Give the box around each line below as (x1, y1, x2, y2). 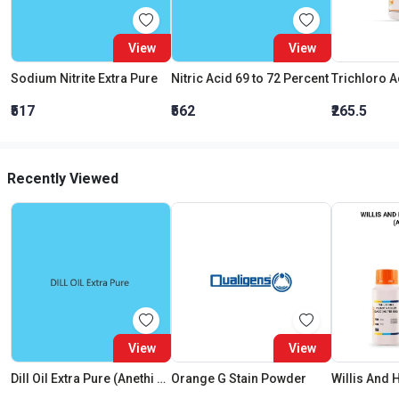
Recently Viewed (7, 170, 118, 187)
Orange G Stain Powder (171, 371, 306, 386)
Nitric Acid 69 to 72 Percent (171, 71, 329, 85)
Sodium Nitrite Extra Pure (11, 71, 158, 85)
